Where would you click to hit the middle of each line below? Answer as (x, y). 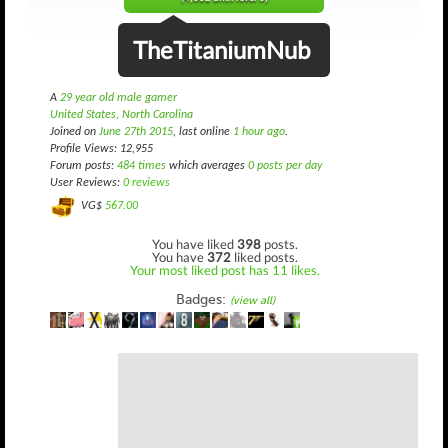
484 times (141, 166)
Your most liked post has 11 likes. (225, 269)
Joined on (74, 132)
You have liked (194, 243)
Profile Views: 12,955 (101, 149)
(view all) (252, 300)
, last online (203, 132)
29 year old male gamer (118, 98)
